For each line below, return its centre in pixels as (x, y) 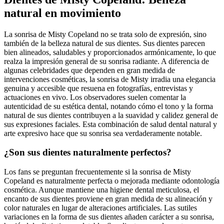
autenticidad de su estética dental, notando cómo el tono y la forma (108, 106)
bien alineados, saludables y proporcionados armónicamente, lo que (110, 52)
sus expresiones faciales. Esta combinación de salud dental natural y (110, 124)
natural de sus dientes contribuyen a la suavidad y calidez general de (111, 115)
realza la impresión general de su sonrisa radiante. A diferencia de (106, 61)
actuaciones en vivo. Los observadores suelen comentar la (95, 97)
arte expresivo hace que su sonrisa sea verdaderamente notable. (103, 133)
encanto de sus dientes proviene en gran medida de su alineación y (108, 198)
